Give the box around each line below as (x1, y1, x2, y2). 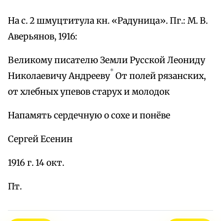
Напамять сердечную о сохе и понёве (8, 110, 170, 121)
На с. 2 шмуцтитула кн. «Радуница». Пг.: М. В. (8, 15, 208, 27)
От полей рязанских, (113, 71, 206, 82)
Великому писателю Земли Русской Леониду (8, 55, 205, 66)
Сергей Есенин (8, 134, 73, 145)
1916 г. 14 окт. (8, 157, 64, 169)
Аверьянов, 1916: (8, 31, 77, 42)
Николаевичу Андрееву (8, 71, 110, 82)
